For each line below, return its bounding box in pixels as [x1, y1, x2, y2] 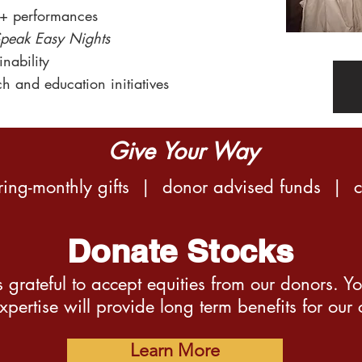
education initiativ [40, 74, 156, 93]
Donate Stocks [67, 232, 294, 270]
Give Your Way [108, 137, 259, 166]
